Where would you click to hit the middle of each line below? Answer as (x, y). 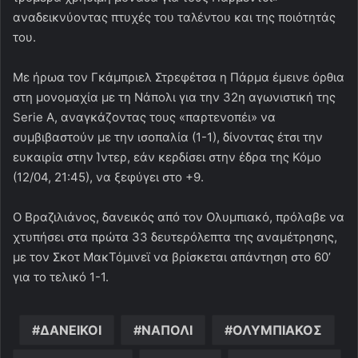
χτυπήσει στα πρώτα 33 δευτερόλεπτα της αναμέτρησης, (175, 237)
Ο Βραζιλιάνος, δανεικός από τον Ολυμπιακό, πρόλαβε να (179, 217)
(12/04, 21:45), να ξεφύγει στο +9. (108, 177)
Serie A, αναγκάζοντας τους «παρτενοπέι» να (144, 117)
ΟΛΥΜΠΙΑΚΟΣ (277, 330)
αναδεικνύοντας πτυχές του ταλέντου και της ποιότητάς (174, 17)
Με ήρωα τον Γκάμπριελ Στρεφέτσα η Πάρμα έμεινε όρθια (179, 77)
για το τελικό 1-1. (61, 276)
